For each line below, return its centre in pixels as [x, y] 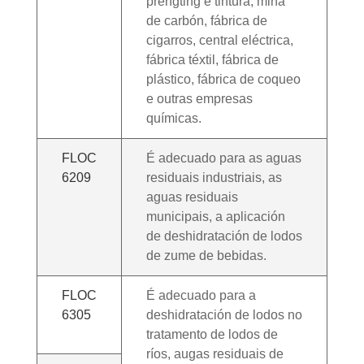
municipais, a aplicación [215, 216]
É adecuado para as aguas [223, 158]
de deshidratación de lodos [224, 236]
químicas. [173, 118]
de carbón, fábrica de [206, 20]
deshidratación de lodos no [224, 314]
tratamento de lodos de [212, 334]
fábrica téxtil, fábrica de [212, 59]
